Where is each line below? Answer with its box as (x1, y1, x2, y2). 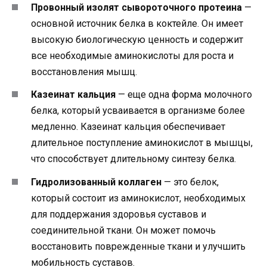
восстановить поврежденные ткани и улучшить (31, 240, 246, 252)
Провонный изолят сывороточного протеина (31, 2, 242, 14)
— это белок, (162, 176, 219, 188)
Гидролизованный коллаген (31, 176, 162, 188)
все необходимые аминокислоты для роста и (31, 50, 234, 62)
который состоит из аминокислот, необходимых (31, 192, 246, 204)
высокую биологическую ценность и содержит (31, 34, 243, 46)
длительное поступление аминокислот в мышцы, (31, 137, 253, 149)
